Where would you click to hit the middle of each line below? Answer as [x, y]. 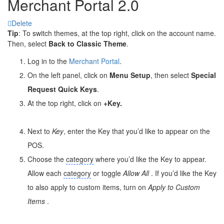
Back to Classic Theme [87, 43]
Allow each [45, 173]
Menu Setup [130, 75]
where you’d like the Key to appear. [150, 159]
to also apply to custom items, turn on [88, 187]
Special [203, 75]
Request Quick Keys [62, 89]
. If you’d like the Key [184, 173]
